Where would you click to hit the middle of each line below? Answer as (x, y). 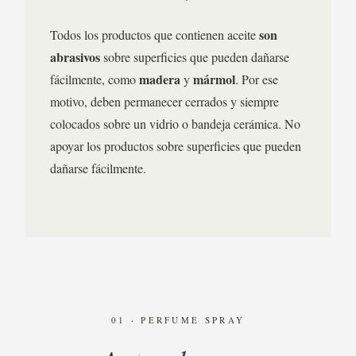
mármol (214, 79)
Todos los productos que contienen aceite (155, 35)
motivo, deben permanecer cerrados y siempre (164, 101)
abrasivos (75, 57)
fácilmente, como (95, 79)
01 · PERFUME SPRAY (178, 320)
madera (160, 79)
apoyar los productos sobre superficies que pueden (176, 146)
